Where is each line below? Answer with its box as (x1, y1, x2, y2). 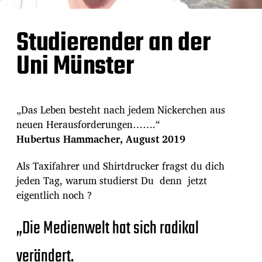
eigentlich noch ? (16, 187, 92, 203)
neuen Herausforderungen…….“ (16, 116, 160, 132)
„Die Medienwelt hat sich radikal (16, 215, 199, 242)
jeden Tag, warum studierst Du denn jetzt (16, 172, 207, 188)
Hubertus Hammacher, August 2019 (16, 130, 185, 147)
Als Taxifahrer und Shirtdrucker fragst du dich (16, 157, 225, 174)
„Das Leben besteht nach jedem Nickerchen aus (16, 101, 225, 118)
